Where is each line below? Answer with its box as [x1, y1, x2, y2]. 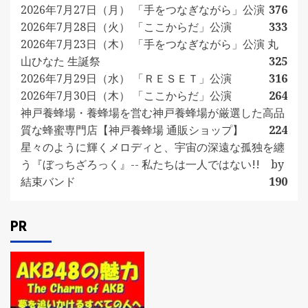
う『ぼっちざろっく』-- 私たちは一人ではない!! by [21, 157, 284, 172]
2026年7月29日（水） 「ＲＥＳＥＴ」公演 [21, 71, 232, 86]
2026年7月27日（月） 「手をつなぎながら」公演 [21, 2, 265, 17]
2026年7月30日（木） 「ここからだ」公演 [21, 88, 232, 103]
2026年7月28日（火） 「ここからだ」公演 [21, 19, 232, 34]
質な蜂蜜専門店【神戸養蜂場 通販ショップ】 [21, 122, 243, 137]
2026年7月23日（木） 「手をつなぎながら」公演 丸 [21, 36, 278, 52]
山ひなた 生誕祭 [21, 54, 100, 69]
